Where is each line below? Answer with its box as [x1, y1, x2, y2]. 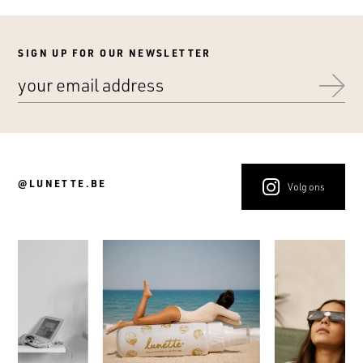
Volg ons [287, 180, 325, 194]
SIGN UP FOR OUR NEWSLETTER [18, 46, 211, 60]
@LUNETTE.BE [18, 176, 107, 190]
